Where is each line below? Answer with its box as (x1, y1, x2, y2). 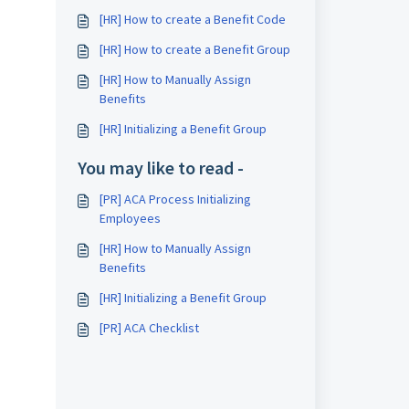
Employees (99, 210, 161, 226)
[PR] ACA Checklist (99, 320, 199, 336)
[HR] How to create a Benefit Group (99, 41, 290, 58)
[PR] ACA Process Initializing (99, 191, 251, 207)
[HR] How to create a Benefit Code (99, 11, 286, 27)
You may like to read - (77, 156, 244, 179)
